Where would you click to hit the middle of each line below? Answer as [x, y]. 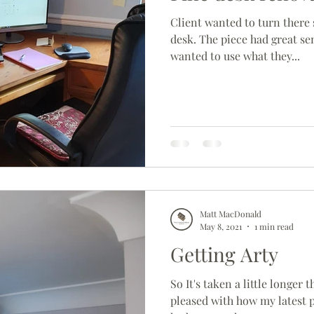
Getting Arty [224, 254]
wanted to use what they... [235, 56]
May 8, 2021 [221, 226]
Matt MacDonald [231, 214]
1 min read [274, 226]
